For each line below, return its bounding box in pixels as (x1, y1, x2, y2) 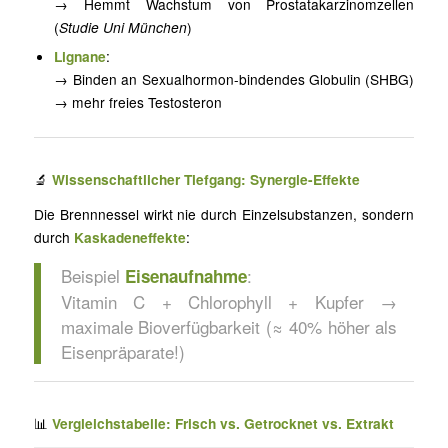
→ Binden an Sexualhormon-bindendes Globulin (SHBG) (54, 68, 415, 89)
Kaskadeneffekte (73, 226, 186, 247)
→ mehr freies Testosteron (54, 91, 223, 112)
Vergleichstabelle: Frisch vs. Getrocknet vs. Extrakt (51, 413, 394, 434)
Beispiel (60, 263, 125, 289)
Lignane (54, 45, 107, 66)
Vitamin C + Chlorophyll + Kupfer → (60, 289, 398, 315)
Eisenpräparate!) (60, 339, 185, 365)
